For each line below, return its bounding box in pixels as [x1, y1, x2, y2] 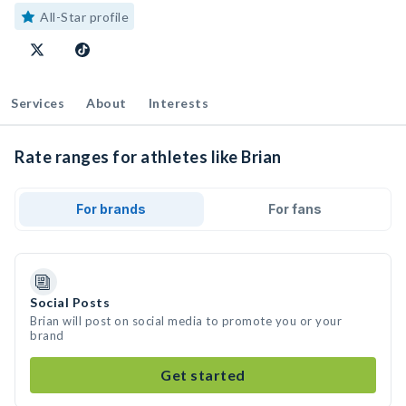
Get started [160, 366, 246, 383]
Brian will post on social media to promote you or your [30, 314, 342, 328]
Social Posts [30, 295, 110, 310]
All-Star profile [40, 9, 129, 24]
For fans [267, 201, 322, 217]
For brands [76, 201, 147, 217]
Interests [148, 95, 208, 111]
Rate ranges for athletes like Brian [14, 147, 282, 167]
